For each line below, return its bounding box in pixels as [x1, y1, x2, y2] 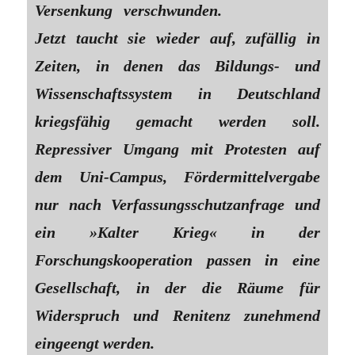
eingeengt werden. [35, 334, 155, 352]
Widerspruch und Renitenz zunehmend [35, 306, 320, 324]
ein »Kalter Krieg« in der [35, 223, 320, 241]
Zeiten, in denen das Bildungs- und [35, 56, 320, 74]
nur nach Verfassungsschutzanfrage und [35, 195, 320, 213]
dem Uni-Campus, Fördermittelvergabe [35, 167, 320, 185]
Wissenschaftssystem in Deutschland [35, 84, 320, 102]
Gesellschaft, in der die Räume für [35, 278, 320, 296]
